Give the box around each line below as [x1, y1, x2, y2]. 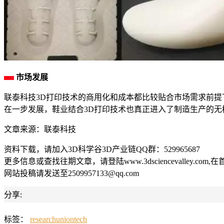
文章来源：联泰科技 [4, 125, 76, 134]
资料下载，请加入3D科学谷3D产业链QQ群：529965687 [4, 145, 200, 154]
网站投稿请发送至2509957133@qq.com [4, 169, 139, 178]
